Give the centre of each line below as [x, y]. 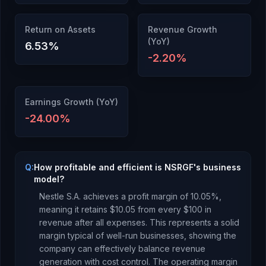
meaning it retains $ [77, 209]
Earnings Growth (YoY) [72, 102]
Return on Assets [60, 29]
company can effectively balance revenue [122, 248]
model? [49, 179]
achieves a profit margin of [136, 196]
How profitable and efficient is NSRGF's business [137, 167]
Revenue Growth [183, 29]
